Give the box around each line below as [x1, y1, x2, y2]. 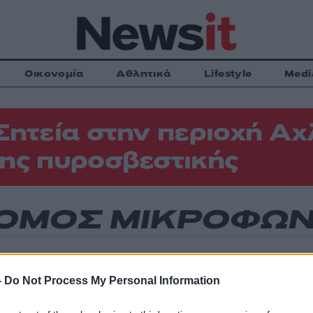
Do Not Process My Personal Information [4, 275, 220, 287]
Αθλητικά [116, 67, 172, 80]
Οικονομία [24, 67, 85, 80]
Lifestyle [203, 67, 252, 80]
